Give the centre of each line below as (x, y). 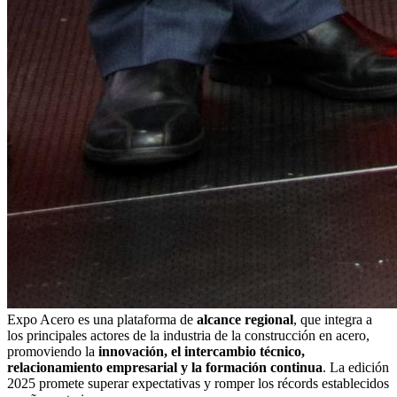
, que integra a (333, 319)
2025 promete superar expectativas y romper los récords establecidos (198, 383)
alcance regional (245, 319)
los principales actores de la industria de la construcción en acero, (188, 335)
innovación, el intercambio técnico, (202, 351)
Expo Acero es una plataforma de (102, 319)
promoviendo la (53, 351)
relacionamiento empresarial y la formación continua (165, 367)
